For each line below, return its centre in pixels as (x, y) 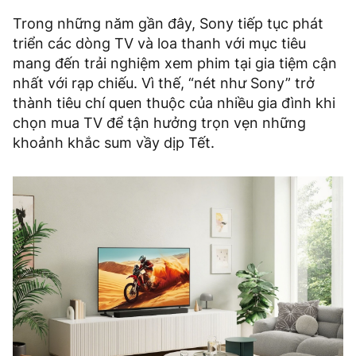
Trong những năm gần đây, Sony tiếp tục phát (168, 24)
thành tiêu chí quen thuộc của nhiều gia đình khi (174, 103)
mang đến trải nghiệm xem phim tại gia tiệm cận (175, 64)
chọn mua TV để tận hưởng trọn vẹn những (159, 123)
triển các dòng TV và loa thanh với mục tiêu (159, 44)
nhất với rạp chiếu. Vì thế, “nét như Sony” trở (164, 83)
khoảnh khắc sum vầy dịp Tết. (114, 143)
